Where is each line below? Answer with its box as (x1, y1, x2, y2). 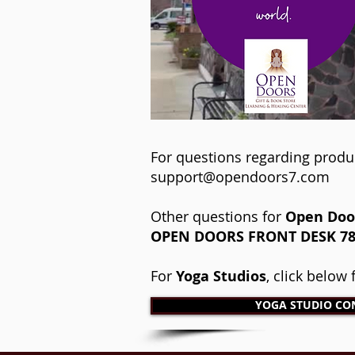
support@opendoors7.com (151, 167, 330, 186)
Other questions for (151, 207, 285, 226)
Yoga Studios (176, 266, 266, 286)
